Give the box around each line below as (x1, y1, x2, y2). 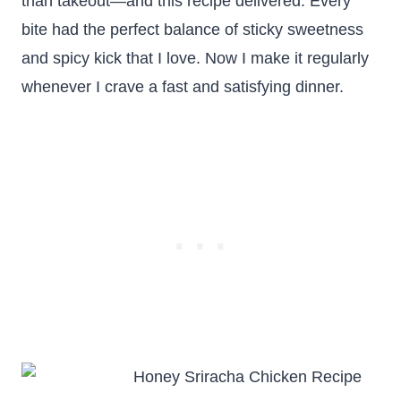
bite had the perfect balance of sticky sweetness (21, 21, 363, 38)
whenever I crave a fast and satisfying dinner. (21, 78, 344, 96)
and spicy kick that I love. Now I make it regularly (21, 49, 369, 67)
